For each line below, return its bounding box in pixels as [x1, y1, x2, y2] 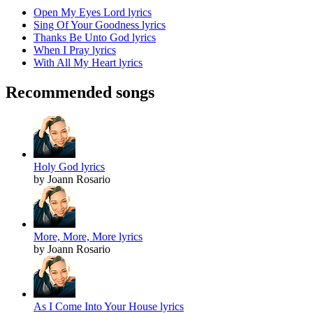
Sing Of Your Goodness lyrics [34, 19, 166, 31]
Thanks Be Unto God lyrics [34, 31, 156, 44]
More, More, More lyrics [34, 231, 143, 243]
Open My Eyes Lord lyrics [34, 6, 152, 19]
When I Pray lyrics [34, 44, 116, 57]
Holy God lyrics [34, 161, 105, 173]
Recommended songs [6, 83, 154, 102]
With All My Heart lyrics [34, 57, 143, 69]
